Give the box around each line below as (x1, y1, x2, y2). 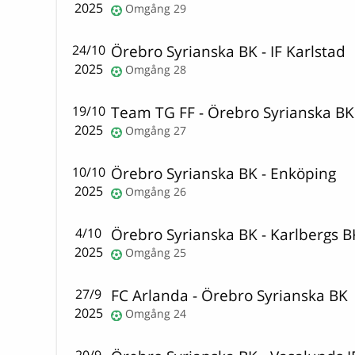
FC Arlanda (111, 284, 189, 307)
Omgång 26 (125, 184, 187, 200)
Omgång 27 (125, 123, 187, 139)
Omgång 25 (125, 245, 187, 261)
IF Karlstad (270, 40, 346, 63)
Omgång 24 (125, 306, 187, 322)
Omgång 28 (125, 62, 187, 78)
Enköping (270, 162, 337, 185)
